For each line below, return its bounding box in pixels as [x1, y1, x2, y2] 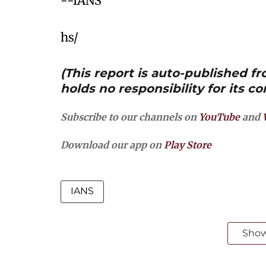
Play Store [164, 139, 211, 151]
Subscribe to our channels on [61, 111, 199, 123]
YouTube [199, 111, 240, 123]
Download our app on [61, 139, 164, 151]
